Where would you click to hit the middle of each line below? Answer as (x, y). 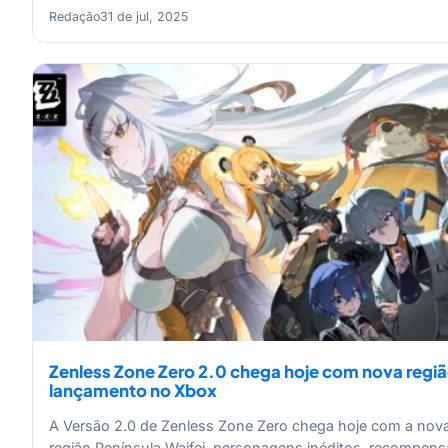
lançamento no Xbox (133, 391)
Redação (74, 16)
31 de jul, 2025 (144, 16)
